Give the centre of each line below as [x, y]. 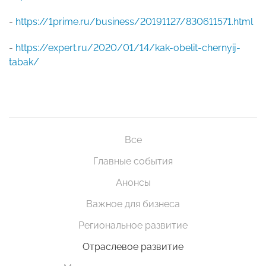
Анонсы [133, 183]
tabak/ [24, 62]
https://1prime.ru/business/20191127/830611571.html [134, 22]
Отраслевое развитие [133, 247]
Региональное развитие [133, 226]
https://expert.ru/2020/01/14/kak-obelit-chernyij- [128, 48]
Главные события [133, 161]
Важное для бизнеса [133, 204]
